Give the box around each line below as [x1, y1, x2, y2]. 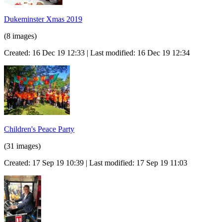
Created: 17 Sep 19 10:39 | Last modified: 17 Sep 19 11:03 [4, 158, 187, 167]
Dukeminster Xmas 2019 [4, 14, 82, 23]
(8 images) [4, 31, 37, 40]
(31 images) [4, 141, 41, 150]
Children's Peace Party [4, 124, 74, 133]
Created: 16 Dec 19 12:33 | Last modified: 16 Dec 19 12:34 [4, 48, 190, 57]
